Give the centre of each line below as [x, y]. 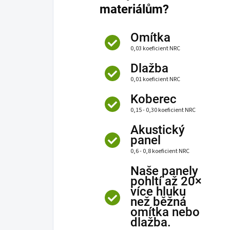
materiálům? [134, 9]
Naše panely [164, 171]
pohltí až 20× [166, 181]
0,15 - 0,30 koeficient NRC [163, 110]
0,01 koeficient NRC [155, 79]
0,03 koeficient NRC [155, 48]
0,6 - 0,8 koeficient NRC [160, 151]
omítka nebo [165, 212]
